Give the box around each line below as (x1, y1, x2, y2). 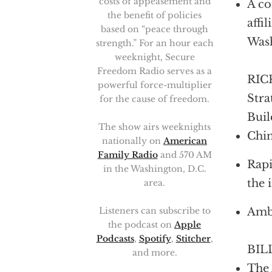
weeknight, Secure (114, 52, 195, 63)
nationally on (102, 135, 163, 146)
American (163, 135, 207, 146)
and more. (132, 247, 177, 258)
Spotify (138, 233, 171, 244)
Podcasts (96, 233, 134, 244)
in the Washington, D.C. (103, 163, 206, 174)
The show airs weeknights (98, 121, 211, 132)
